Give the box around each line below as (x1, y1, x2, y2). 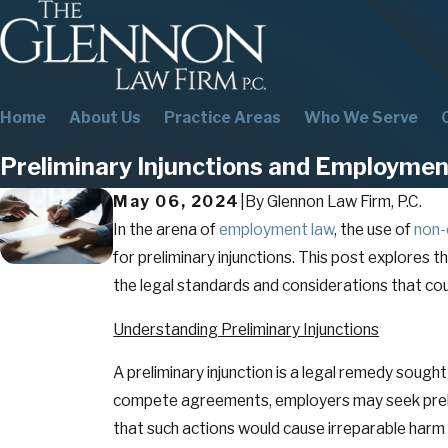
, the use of (334, 220, 415, 240)
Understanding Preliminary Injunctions (113, 319, 380, 339)
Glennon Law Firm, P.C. (266, 192, 422, 212)
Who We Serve (304, 108, 418, 128)
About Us (69, 108, 141, 128)
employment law (219, 220, 335, 240)
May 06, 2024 (113, 192, 240, 212)
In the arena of (113, 220, 220, 240)
